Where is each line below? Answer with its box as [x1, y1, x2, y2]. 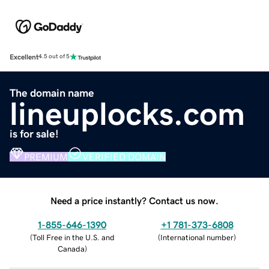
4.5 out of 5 [38, 53, 70, 60]
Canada [57, 244, 85, 253]
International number [160, 233, 234, 241]
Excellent [10, 53, 38, 61]
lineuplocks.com [10, 97, 245, 130]
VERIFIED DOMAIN [82, 151, 166, 162]
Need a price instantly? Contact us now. [50, 195, 219, 205]
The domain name [10, 87, 94, 98]
